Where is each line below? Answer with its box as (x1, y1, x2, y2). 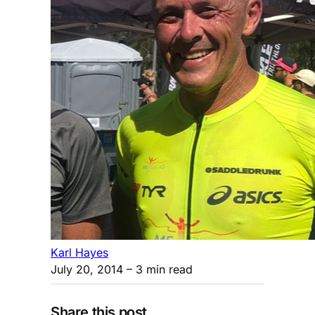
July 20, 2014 (51, 262, 123, 276)
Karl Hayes (51, 245, 108, 259)
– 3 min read (123, 262, 193, 276)
